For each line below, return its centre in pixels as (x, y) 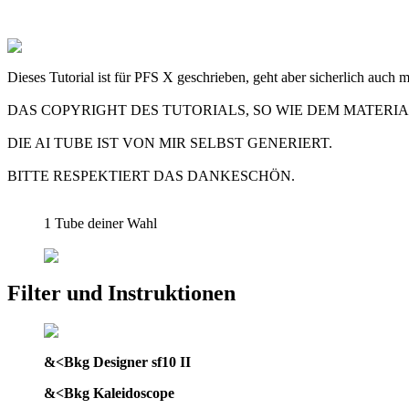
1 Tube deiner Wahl (100, 223)
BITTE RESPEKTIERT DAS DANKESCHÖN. (151, 175)
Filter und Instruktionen (121, 293)
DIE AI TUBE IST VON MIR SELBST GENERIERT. (170, 142)
